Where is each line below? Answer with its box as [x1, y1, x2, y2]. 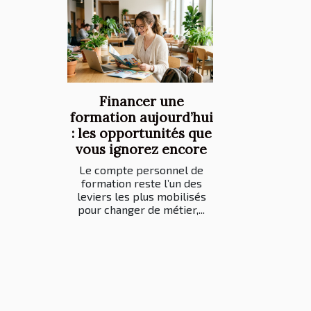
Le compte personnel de [79, 162, 203, 176]
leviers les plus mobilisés [76, 189, 206, 203]
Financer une [99, 92, 184, 110]
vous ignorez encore [76, 140, 207, 158]
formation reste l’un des [81, 176, 202, 190]
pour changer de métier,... [78, 202, 205, 216]
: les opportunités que [71, 124, 212, 142]
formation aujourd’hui [69, 108, 213, 126]
